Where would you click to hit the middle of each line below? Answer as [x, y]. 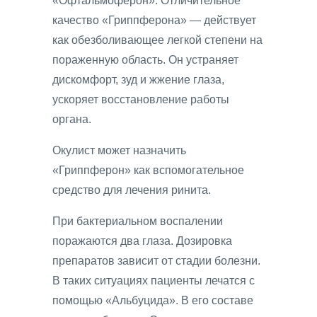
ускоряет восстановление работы [141, 100]
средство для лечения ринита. [132, 190]
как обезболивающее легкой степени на [157, 40]
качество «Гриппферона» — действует [154, 21]
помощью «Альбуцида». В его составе [153, 301]
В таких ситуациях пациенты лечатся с [154, 281]
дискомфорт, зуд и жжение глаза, [138, 80]
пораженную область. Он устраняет [145, 60]
